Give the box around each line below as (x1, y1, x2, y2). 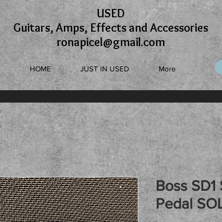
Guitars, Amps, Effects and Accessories (13, 20, 208, 35)
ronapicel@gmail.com (56, 35, 165, 49)
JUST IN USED (80, 64, 129, 73)
